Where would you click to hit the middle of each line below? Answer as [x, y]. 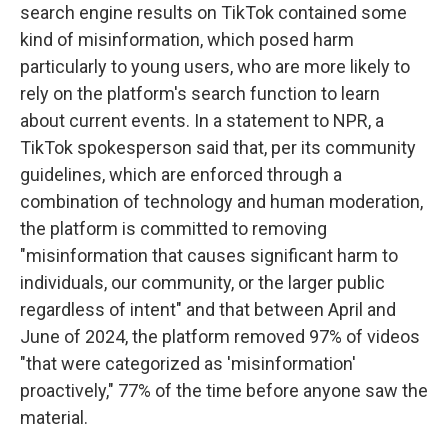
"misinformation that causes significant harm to [209, 255]
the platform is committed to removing [173, 228]
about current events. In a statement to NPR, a [202, 120]
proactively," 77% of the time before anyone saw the [224, 390]
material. [54, 417]
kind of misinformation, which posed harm [187, 39]
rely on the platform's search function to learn [200, 93]
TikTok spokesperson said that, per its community [218, 147]
